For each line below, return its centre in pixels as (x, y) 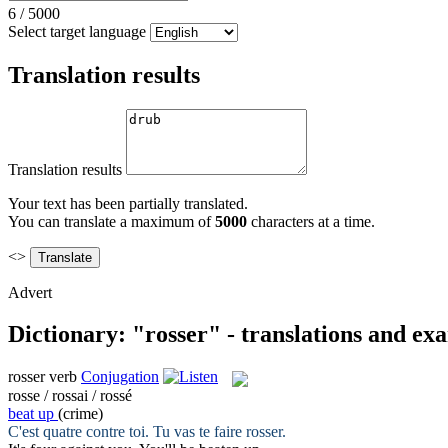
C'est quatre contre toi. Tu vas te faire (127, 431)
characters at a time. (311, 221)
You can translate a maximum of (111, 221)
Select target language (77, 31)
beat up (31, 413)
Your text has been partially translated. (128, 203)
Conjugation (120, 377)
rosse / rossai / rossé (70, 395)
